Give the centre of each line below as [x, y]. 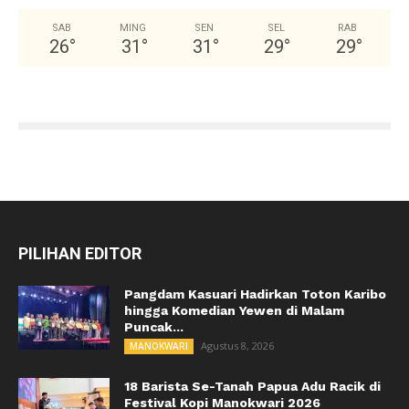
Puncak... [154, 327]
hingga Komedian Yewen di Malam [234, 311]
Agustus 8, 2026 [237, 346]
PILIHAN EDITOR [80, 254]
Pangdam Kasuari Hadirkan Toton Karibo [255, 294]
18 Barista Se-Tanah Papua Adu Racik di [252, 387]
